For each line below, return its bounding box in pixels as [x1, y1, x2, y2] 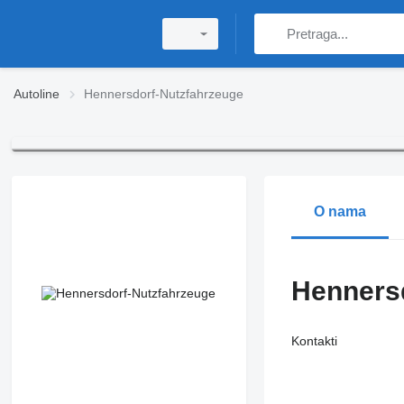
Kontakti [290, 334, 337, 349]
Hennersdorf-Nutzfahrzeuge [84, 87, 243, 101]
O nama [313, 204, 366, 220]
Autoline [14, 87, 60, 101]
